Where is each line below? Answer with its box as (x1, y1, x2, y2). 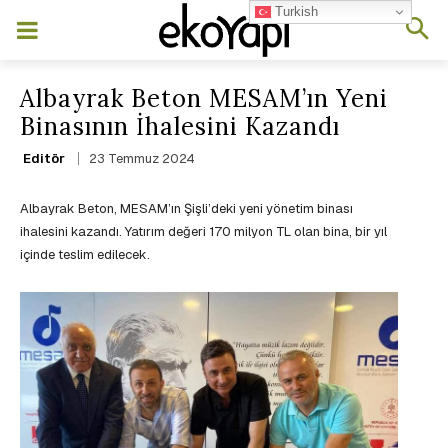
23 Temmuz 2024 (89, 150, 195, 168)
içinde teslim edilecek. (20, 246, 150, 264)
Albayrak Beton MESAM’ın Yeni (20, 83, 388, 114)
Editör (23, 150, 65, 166)
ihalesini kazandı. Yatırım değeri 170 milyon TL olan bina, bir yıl (20, 223, 387, 241)
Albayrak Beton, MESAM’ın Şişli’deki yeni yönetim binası (20, 200, 353, 218)
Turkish (271, 3, 319, 19)
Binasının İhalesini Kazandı (20, 111, 340, 142)
